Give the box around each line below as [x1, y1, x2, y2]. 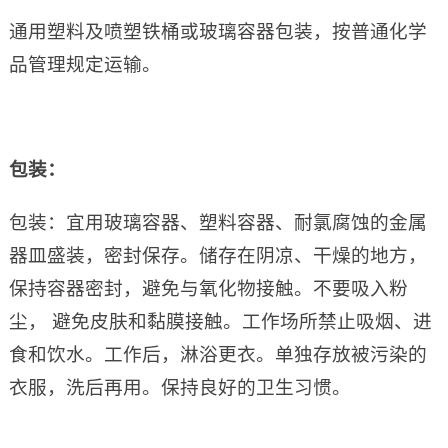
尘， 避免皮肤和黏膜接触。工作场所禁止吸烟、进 [8, 311, 432, 333]
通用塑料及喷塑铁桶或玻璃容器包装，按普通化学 [8, 21, 427, 43]
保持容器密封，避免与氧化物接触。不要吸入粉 [8, 278, 408, 300]
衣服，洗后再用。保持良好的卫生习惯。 [8, 377, 351, 399]
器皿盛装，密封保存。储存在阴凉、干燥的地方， [8, 245, 427, 267]
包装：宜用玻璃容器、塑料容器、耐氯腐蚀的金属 [8, 212, 427, 234]
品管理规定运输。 [8, 54, 161, 76]
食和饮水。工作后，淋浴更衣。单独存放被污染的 [8, 344, 427, 366]
